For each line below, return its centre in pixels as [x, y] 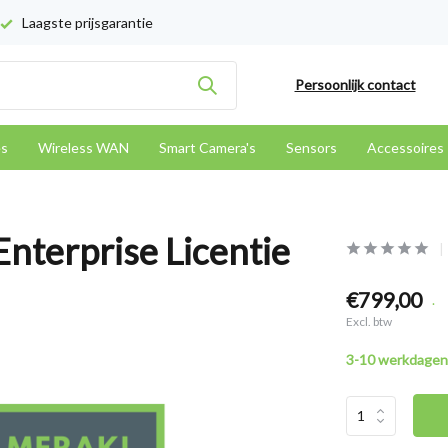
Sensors [311, 147]
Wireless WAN [83, 147]
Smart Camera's [207, 147]
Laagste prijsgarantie [86, 22]
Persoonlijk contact [355, 84]
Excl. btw [368, 321]
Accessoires [405, 147]
